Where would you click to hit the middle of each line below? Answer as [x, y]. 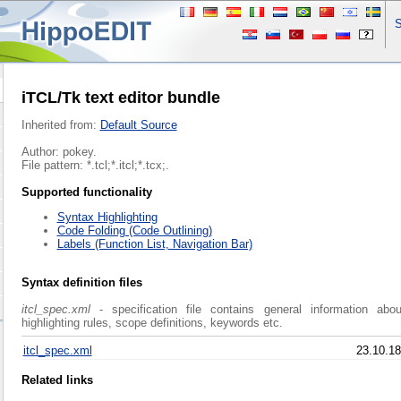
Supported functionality [86, 192]
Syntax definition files [81, 283]
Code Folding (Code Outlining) [134, 231]
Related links [57, 380]
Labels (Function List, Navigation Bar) [154, 244]
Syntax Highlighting [107, 218]
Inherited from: [60, 125]
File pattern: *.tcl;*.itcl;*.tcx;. [95, 166]
